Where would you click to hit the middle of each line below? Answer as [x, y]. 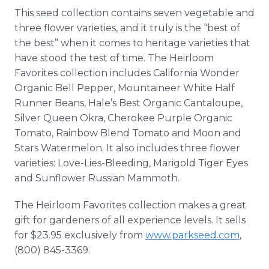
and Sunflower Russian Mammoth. [97, 178]
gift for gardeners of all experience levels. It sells [130, 220]
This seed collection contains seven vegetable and [134, 13]
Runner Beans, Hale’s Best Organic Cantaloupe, [128, 103]
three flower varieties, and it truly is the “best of [127, 28]
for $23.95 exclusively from [80, 235]
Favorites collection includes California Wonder [127, 73]
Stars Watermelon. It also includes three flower [127, 148]
